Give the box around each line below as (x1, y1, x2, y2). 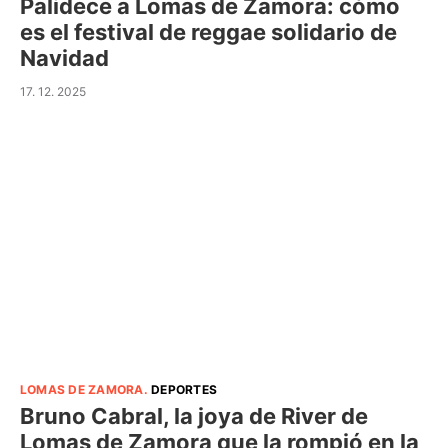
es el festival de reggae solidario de (20, 18, 397, 45)
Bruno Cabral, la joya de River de (20, 403, 368, 429)
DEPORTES (151, 382, 218, 397)
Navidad (20, 44, 109, 71)
